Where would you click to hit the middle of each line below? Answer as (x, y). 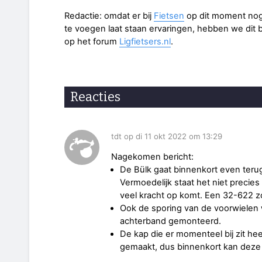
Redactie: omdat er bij (109, 15)
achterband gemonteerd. (170, 221)
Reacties (95, 96)
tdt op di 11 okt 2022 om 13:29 (167, 137)
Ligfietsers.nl (145, 41)
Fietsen (169, 15)
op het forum (92, 41)
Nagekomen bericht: (152, 157)
